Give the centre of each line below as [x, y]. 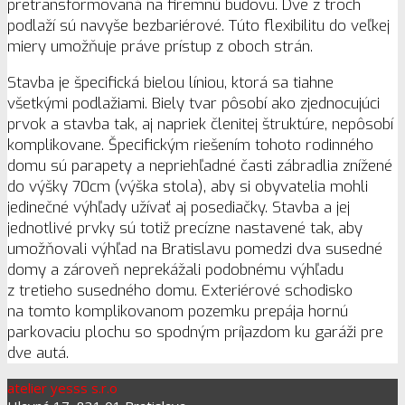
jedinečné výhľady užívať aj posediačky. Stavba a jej [179, 207]
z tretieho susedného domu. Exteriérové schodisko [180, 290]
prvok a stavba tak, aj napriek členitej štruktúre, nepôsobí [200, 124]
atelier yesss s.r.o [62, 387]
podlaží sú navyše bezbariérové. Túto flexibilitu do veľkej [198, 25]
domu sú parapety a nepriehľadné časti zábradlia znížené [200, 165]
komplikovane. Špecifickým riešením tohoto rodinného [190, 145]
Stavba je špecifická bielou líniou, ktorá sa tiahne [170, 82]
